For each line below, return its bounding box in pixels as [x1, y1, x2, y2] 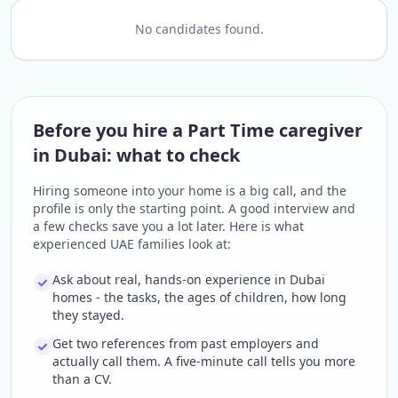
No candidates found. [134, 20, 264, 37]
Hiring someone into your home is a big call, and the [33, 182, 346, 199]
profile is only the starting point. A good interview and [33, 200, 355, 217]
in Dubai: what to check [33, 143, 240, 167]
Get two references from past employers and [52, 335, 319, 352]
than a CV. [52, 370, 112, 387]
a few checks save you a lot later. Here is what [33, 218, 304, 235]
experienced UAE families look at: [33, 235, 231, 252]
